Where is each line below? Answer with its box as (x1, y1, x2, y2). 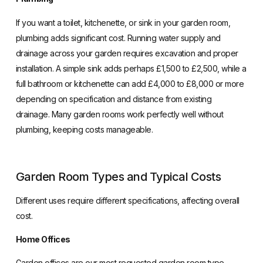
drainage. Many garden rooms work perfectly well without (15, 109, 224, 119)
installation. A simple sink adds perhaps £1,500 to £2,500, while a (15, 63, 247, 73)
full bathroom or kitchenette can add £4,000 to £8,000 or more (15, 78, 244, 89)
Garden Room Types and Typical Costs (15, 169, 221, 184)
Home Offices (15, 234, 70, 244)
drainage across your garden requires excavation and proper (15, 48, 238, 58)
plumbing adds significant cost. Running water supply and (15, 32, 221, 43)
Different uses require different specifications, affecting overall (15, 195, 240, 205)
